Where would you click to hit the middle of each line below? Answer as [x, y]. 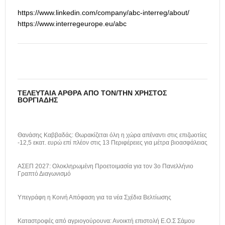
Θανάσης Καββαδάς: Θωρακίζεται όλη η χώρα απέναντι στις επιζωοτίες [112, 135]
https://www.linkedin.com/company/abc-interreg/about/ [103, 13]
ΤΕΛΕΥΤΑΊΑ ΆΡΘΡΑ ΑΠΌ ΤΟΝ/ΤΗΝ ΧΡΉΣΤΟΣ [92, 93]
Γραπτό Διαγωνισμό [44, 174]
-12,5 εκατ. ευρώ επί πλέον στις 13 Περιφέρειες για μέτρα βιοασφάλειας [113, 143]
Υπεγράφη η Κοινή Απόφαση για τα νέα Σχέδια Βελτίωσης [94, 198]
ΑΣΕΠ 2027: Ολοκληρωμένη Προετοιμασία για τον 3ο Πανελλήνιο [105, 166]
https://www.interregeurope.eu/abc [72, 24]
